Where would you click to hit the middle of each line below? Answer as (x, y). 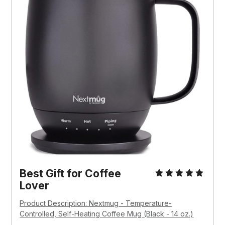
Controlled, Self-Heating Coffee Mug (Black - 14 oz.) (107, 213)
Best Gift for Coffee (71, 173)
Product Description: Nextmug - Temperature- (96, 203)
